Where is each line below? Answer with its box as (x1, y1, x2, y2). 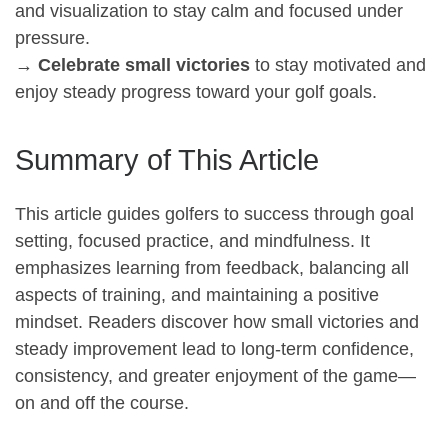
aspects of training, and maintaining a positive (15, 284, 379, 305)
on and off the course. (15, 392, 189, 413)
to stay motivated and (250, 55, 426, 76)
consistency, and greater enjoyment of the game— (15, 365, 416, 386)
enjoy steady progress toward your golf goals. (15, 82, 377, 103)
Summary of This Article (15, 144, 319, 177)
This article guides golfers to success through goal (15, 203, 414, 224)
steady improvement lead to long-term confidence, (15, 338, 414, 359)
